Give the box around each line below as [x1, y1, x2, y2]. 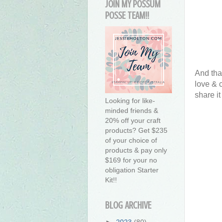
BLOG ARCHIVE [105, 200, 151, 212]
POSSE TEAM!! [105, 10, 149, 22]
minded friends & [105, 107, 158, 115]
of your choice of [105, 136, 157, 145]
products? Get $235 [105, 126, 167, 135]
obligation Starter [105, 166, 159, 174]
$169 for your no [105, 156, 157, 165]
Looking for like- [105, 97, 155, 105]
